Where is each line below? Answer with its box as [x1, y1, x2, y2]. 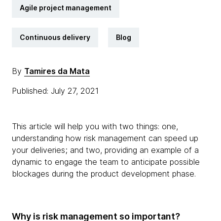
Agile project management [20, 3, 111, 12]
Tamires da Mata [24, 66, 90, 76]
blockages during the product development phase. [12, 169, 196, 179]
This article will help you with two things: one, [12, 121, 178, 131]
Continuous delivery [20, 33, 90, 41]
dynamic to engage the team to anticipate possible [12, 157, 200, 167]
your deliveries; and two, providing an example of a [12, 145, 199, 155]
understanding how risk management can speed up [12, 133, 198, 143]
